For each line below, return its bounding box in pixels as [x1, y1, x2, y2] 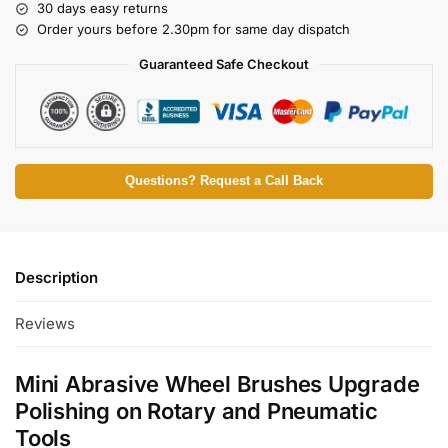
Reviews [15, 313, 75, 333]
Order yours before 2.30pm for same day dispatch [37, 21, 350, 38]
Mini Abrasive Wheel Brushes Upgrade [15, 370, 420, 397]
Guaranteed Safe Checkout [139, 56, 309, 73]
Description [15, 268, 98, 288]
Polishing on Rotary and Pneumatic [15, 397, 378, 424]
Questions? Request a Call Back [125, 174, 323, 189]
